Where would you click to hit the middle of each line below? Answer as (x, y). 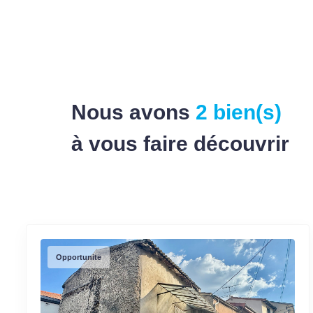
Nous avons (131, 112)
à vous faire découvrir (180, 143)
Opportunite (79, 257)
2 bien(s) (236, 112)
